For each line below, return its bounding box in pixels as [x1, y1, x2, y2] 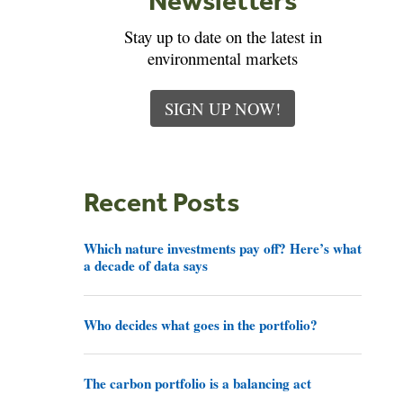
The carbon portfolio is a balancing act [84, 373, 312, 394]
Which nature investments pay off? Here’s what [84, 237, 363, 258]
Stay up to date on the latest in [123, 24, 322, 48]
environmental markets [148, 46, 299, 69]
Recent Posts [84, 184, 240, 218]
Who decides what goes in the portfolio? [84, 314, 318, 335]
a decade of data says [84, 255, 209, 275]
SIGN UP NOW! [165, 96, 282, 120]
